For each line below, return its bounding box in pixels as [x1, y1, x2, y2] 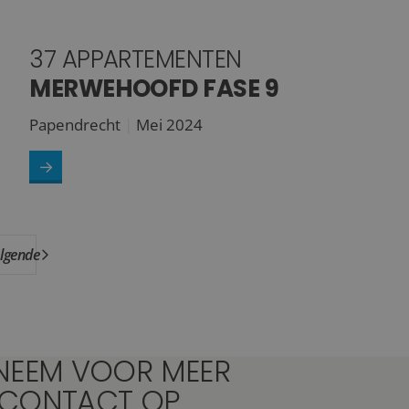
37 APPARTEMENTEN [29, 43, 242, 77]
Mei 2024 [136, 114, 204, 136]
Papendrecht [29, 114, 121, 136]
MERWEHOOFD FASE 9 [29, 72, 279, 106]
